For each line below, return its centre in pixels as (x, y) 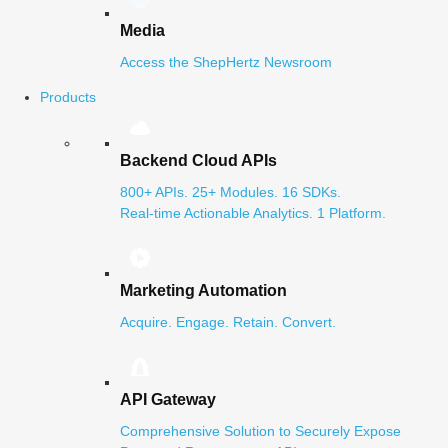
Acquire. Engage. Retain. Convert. (228, 322)
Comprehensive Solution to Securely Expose (260, 431)
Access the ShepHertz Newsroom (226, 62)
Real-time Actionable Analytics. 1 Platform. (253, 213)
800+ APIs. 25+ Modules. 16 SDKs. (230, 192)
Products (68, 97)
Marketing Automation (203, 290)
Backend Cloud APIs (198, 160)
